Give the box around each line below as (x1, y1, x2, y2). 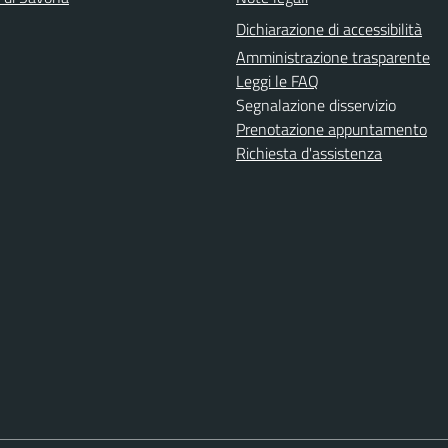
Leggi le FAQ (236, 68, 319, 93)
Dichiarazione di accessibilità (236, 16, 422, 41)
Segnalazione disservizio (236, 92, 396, 117)
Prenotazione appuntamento (236, 116, 427, 141)
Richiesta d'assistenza (236, 140, 382, 165)
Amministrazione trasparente (236, 44, 430, 69)
